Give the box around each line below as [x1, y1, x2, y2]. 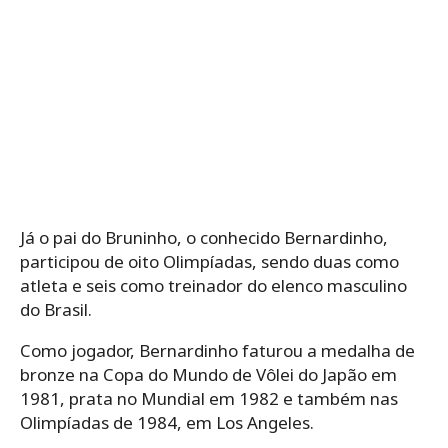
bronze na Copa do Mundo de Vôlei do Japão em [20, 362, 397, 386]
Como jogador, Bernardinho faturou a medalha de [20, 338, 415, 362]
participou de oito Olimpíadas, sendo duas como [20, 249, 399, 273]
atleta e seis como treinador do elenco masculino [20, 273, 407, 297]
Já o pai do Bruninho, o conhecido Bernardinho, [20, 225, 388, 249]
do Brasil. [20, 297, 92, 321]
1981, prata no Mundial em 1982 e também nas [20, 386, 398, 410]
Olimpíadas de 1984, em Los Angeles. [20, 410, 314, 434]
